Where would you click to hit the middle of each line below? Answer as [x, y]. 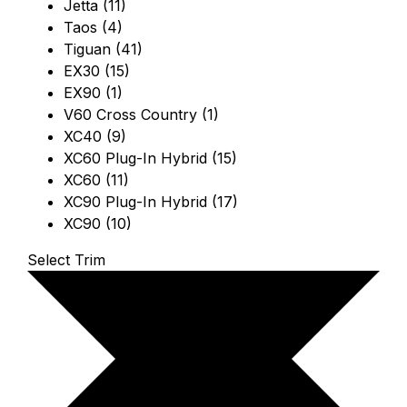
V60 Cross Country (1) [141, 115]
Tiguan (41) [103, 50]
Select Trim [66, 260]
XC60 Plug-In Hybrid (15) [150, 159]
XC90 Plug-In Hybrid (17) [151, 202]
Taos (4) [93, 28]
